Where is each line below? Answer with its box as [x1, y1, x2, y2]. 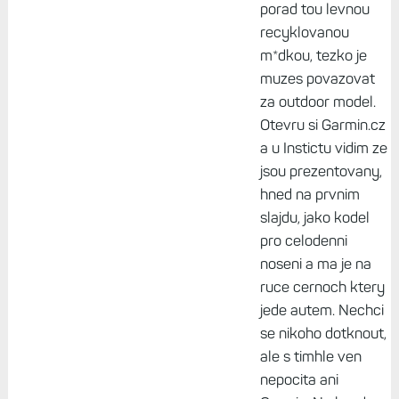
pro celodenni [259, 232, 347, 250]
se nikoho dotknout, [259, 324, 387, 343]
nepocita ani [259, 370, 338, 389]
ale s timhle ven [259, 347, 362, 366]
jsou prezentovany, [259, 162, 382, 181]
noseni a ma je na [259, 255, 371, 273]
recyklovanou [259, 23, 349, 42]
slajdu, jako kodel [259, 208, 370, 227]
